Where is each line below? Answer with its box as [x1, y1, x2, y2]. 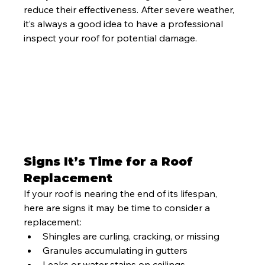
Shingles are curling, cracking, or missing [43, 230, 220, 243]
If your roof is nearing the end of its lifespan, [24, 188, 220, 200]
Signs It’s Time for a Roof [24, 154, 197, 169]
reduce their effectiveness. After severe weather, [24, 3, 237, 15]
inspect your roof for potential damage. [24, 31, 198, 44]
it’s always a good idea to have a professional [24, 17, 226, 30]
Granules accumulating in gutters [43, 244, 188, 257]
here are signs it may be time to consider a [24, 202, 213, 214]
